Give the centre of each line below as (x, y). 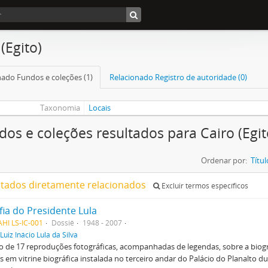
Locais (100, 108)
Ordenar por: (224, 160)
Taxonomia (60, 108)
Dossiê (63, 223)
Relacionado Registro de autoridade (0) (178, 77)
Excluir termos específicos (204, 186)
